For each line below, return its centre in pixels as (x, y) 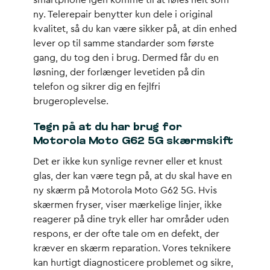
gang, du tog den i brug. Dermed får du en (126, 58)
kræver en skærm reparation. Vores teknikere (132, 248)
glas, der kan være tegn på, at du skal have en (133, 176)
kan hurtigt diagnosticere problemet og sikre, (133, 263)
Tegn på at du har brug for (108, 127)
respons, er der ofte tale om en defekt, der (126, 234)
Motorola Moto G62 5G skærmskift (133, 141)
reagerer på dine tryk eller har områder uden (131, 219)
